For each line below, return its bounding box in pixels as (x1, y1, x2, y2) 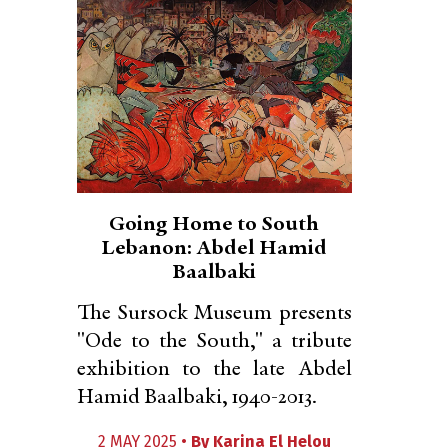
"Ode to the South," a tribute (77, 331, 352, 353)
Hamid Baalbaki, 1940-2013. (77, 387, 317, 409)
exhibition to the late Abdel (77, 359, 352, 381)
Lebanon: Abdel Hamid (101, 238, 328, 260)
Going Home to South (109, 214, 320, 236)
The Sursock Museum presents (77, 303, 352, 325)
